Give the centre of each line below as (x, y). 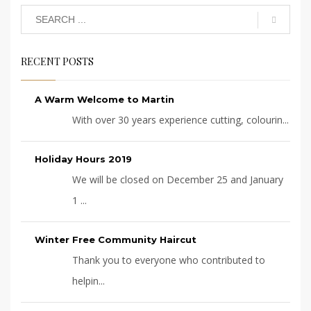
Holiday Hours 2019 (83, 159)
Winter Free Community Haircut (116, 240)
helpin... (89, 281)
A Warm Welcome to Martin (104, 100)
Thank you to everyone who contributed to (169, 260)
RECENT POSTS (57, 62)
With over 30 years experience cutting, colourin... (180, 120)
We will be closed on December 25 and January (178, 180)
